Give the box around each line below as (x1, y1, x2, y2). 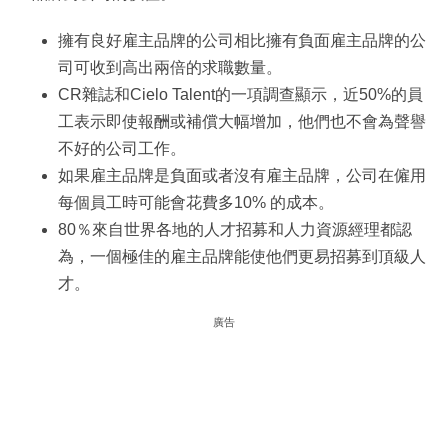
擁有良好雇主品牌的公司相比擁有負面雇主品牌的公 (58, 32, 426, 50)
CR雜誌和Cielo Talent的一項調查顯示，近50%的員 (58, 86, 423, 104)
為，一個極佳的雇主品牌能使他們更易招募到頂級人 (58, 248, 426, 266)
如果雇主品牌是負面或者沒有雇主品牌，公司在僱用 (58, 167, 426, 185)
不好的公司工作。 (58, 140, 186, 158)
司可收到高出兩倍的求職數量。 (58, 59, 282, 77)
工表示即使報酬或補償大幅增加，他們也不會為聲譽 (58, 113, 426, 131)
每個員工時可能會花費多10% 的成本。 (58, 194, 334, 212)
